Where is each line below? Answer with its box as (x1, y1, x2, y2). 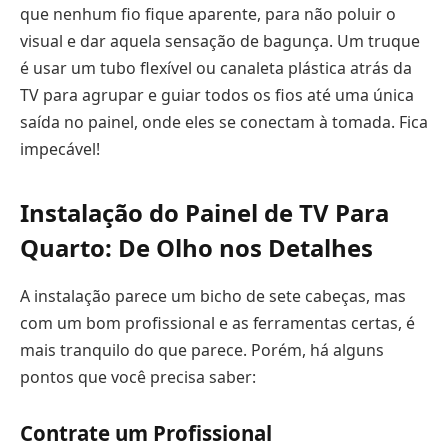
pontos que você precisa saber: (20, 365, 256, 388)
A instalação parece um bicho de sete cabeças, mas (20, 284, 406, 307)
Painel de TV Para (185, 195, 389, 229)
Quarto (20, 230, 105, 264)
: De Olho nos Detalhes (105, 230, 373, 264)
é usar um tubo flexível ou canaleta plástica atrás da (20, 56, 412, 79)
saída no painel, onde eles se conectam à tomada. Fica (20, 110, 428, 133)
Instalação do (20, 195, 185, 229)
